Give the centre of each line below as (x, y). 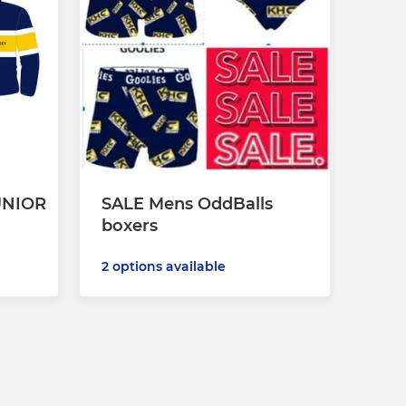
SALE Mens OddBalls (187, 204)
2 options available (164, 267)
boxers (130, 226)
